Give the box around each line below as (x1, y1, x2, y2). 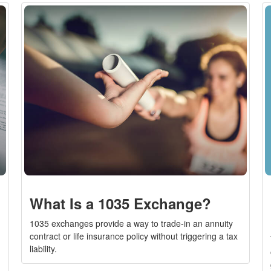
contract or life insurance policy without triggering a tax (30, 230, 238, 243)
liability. (30, 243, 57, 255)
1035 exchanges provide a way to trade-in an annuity (30, 217, 233, 230)
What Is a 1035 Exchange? (30, 193, 212, 214)
